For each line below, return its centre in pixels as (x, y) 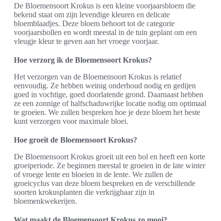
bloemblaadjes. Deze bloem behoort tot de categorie (94, 24)
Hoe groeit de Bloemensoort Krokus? (75, 140)
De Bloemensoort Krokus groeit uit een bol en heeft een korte (110, 157)
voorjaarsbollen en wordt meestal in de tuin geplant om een (105, 33)
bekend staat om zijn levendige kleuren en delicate (92, 15)
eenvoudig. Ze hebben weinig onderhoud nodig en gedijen (105, 86)
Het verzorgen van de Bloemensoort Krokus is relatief (98, 77)
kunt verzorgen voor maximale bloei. (71, 121)
